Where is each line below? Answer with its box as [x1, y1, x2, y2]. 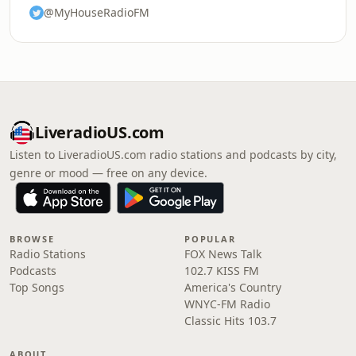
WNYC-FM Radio [184, 296, 270, 311]
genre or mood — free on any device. [10, 165, 207, 180]
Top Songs [10, 280, 64, 295]
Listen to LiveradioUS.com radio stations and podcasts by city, [10, 147, 337, 162]
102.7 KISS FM [184, 263, 259, 278]
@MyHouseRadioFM [44, 5, 149, 20]
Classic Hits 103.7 [184, 313, 277, 328]
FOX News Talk [184, 246, 261, 261]
